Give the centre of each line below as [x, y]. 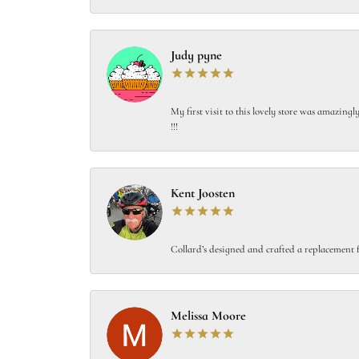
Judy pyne [196, 56]
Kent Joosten [203, 194]
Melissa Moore [208, 317]
